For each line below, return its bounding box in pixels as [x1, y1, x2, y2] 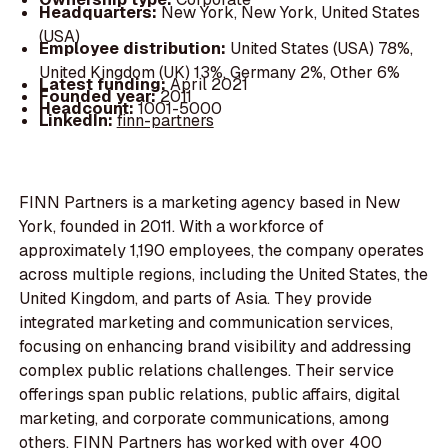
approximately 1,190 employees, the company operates [19, 240, 425, 262]
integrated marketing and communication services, [19, 312, 394, 334]
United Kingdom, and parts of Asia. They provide [19, 288, 373, 310]
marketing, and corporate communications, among [19, 408, 390, 430]
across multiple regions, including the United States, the [19, 264, 429, 286]
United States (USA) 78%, [229, 37, 413, 59]
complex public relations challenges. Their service [19, 360, 395, 382]
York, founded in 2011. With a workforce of [19, 216, 325, 238]
